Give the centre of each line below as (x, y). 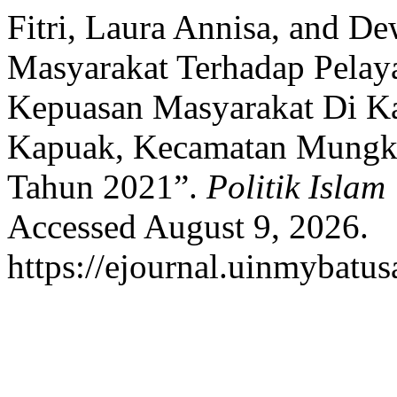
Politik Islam (296, 187)
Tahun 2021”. (107, 187)
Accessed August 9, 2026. (188, 226)
